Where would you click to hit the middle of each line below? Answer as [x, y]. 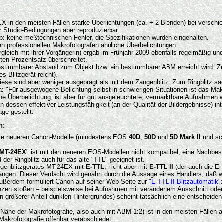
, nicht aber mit [127, 166]
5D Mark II [185, 137]
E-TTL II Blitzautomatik [185, 181]
